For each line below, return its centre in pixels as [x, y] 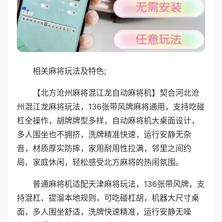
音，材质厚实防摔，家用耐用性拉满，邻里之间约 [104, 148]
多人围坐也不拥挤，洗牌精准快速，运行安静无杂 [104, 134]
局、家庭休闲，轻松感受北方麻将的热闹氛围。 [100, 162]
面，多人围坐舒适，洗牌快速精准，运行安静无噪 [104, 211]
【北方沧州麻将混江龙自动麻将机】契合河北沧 [116, 92]
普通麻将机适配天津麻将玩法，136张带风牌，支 [119, 184]
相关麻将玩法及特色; [69, 71]
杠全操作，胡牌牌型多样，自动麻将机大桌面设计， [108, 120]
